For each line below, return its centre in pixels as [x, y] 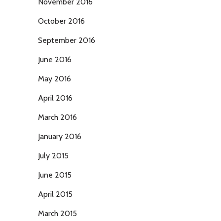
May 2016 [55, 79]
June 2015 [55, 175]
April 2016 [55, 98]
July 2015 [53, 156]
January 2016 [60, 136]
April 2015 [55, 194]
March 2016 [57, 117]
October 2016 [61, 21]
